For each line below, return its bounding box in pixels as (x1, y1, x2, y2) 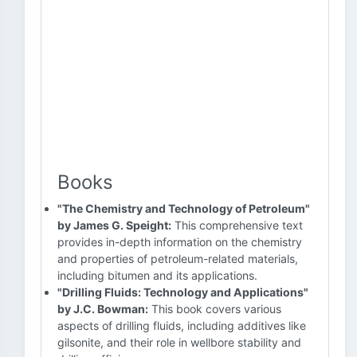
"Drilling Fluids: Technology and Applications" (57, 285, 308, 299)
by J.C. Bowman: (57, 302, 148, 316)
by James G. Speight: (57, 218, 171, 232)
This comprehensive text (171, 218, 303, 232)
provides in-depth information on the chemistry (57, 235, 302, 249)
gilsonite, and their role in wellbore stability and (57, 335, 301, 349)
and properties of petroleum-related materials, (57, 252, 298, 265)
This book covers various (148, 302, 281, 316)
